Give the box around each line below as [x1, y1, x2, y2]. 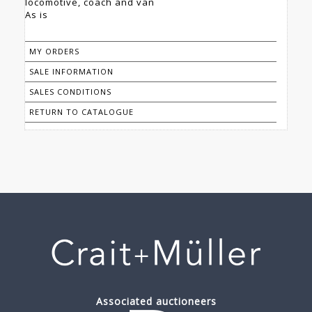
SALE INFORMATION [29, 66, 114, 77]
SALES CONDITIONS [29, 86, 111, 97]
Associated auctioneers [95, 295, 217, 309]
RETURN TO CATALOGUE [29, 107, 134, 118]
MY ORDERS [29, 46, 79, 57]
